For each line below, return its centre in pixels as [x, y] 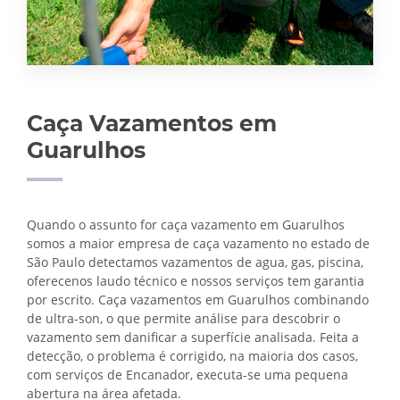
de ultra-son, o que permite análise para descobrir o [183, 319]
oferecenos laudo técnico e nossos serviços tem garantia [196, 281]
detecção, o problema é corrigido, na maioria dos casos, [192, 356]
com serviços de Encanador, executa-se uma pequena [187, 375]
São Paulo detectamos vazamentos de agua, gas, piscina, [195, 262]
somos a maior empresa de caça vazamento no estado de [198, 244]
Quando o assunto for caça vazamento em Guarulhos [186, 225]
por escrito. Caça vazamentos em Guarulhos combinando [198, 300]
